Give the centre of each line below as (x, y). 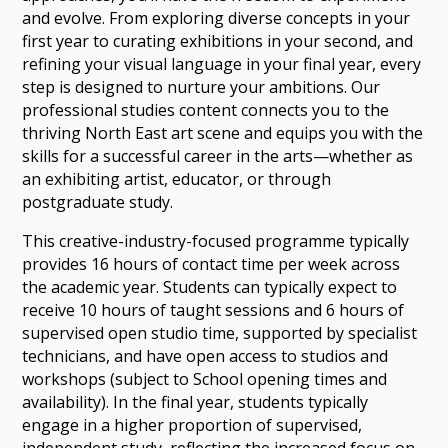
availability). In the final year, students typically (195, 401)
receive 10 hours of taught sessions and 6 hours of (213, 309)
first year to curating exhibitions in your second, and (218, 40)
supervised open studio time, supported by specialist (220, 332)
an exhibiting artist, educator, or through (177, 178)
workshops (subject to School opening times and (205, 378)
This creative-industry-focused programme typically (216, 240)
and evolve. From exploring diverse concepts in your (216, 17)
